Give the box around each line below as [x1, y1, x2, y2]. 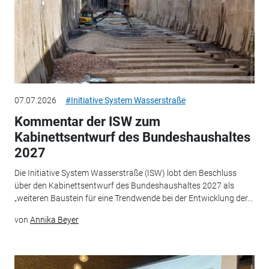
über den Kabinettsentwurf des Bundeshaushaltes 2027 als [14, 181, 234, 191]
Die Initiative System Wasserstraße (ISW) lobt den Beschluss [14, 168, 237, 178]
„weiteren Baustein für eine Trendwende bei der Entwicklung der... [14, 193, 253, 204]
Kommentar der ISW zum [14, 113, 160, 129]
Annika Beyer [29, 215, 79, 225]
